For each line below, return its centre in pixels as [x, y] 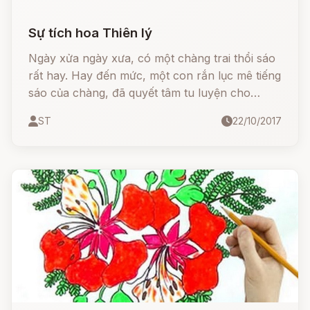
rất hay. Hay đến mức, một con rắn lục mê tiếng [155, 75]
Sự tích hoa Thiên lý [90, 33]
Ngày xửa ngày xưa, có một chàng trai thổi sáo [152, 58]
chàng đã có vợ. [71, 127]
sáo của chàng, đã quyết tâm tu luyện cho [139, 93]
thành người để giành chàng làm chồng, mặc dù [154, 110]
